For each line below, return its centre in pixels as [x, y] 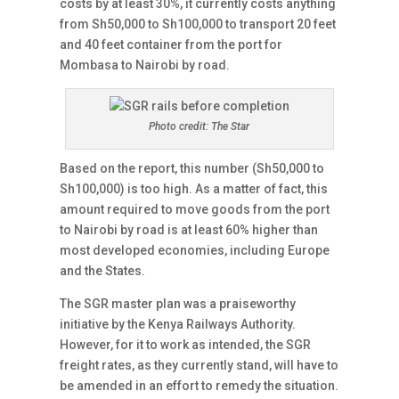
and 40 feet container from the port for [171, 45]
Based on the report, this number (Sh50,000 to [192, 168]
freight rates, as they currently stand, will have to [199, 365]
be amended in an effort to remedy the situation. [199, 386]
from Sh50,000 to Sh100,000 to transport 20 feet [198, 24]
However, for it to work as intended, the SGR [186, 345]
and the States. [103, 271]
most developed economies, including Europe [195, 250]
